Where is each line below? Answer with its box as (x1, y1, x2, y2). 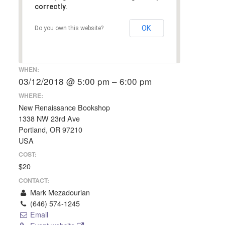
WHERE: (19, 90, 44, 100)
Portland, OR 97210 (19, 124, 83, 135)
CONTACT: (19, 175, 50, 185)
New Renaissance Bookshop (19, 102, 110, 113)
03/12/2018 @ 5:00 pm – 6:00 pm (19, 75, 152, 88)
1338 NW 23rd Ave (19, 113, 80, 124)
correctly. (35, 3, 68, 11)
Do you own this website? (35, 25, 104, 32)
